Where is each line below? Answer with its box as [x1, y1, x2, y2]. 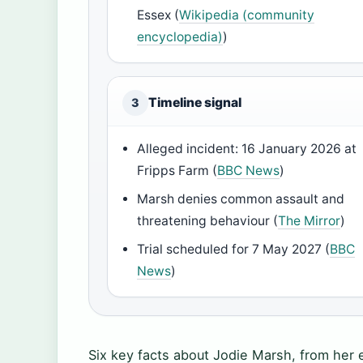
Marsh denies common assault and [137, 191, 345, 207]
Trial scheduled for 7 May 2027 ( [137, 241, 331, 258]
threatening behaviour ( [137, 213, 279, 229]
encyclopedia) [137, 29, 224, 45]
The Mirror [278, 213, 341, 229]
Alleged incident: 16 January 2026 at [137, 141, 357, 157]
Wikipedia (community [179, 7, 315, 23]
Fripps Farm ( [137, 163, 218, 179]
